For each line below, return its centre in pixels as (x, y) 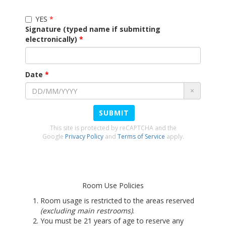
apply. (174, 136)
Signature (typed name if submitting (93, 29)
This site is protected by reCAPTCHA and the (113, 128)
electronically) (51, 39)
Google (53, 136)
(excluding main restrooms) (87, 211)
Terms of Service (141, 136)
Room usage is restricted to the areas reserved (117, 201)
